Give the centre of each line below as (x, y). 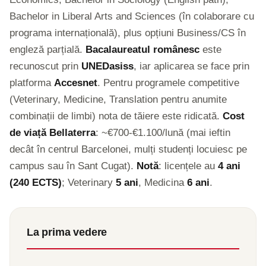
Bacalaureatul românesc (142, 50)
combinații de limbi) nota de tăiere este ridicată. (116, 116)
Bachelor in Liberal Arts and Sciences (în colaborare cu (132, 16)
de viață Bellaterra (53, 133)
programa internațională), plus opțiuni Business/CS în (128, 33)
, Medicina (163, 183)
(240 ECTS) (36, 183)
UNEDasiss (107, 66)
